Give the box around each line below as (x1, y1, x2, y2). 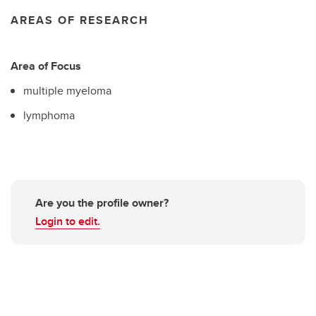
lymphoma (23, 107, 75, 123)
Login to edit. (35, 213, 100, 230)
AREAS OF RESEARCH (11, 12, 149, 28)
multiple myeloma (23, 82, 111, 99)
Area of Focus (11, 58, 81, 74)
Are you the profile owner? (35, 195, 169, 212)
